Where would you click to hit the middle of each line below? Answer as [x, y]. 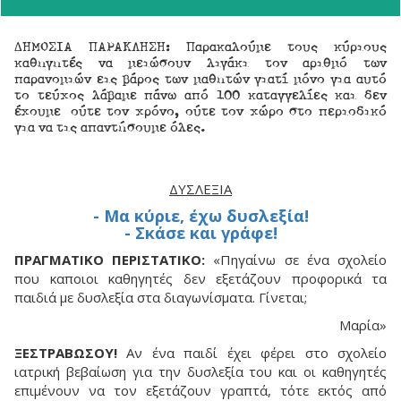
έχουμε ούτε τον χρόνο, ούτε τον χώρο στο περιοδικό [200, 111]
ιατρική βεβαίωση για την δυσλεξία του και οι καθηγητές [200, 371]
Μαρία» [363, 325]
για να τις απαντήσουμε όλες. [110, 127]
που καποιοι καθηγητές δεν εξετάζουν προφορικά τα [200, 278]
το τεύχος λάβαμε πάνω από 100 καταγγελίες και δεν [200, 94]
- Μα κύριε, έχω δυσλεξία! [200, 216]
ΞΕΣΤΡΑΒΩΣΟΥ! [66, 353]
